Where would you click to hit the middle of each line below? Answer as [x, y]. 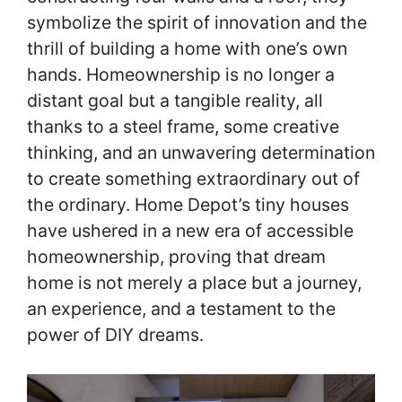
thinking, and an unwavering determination [201, 152]
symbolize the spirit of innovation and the [197, 22]
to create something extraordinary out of [193, 178]
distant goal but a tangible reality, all [175, 100]
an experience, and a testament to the [181, 308]
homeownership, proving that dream [176, 256]
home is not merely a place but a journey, [194, 282]
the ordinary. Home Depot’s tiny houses [188, 204]
